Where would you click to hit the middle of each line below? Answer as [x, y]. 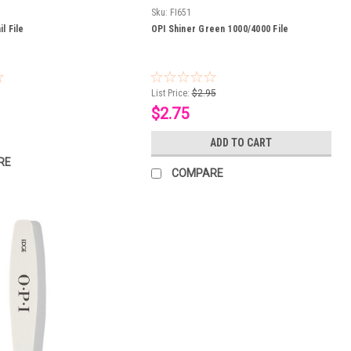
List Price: [170, 94]
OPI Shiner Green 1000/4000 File [220, 29]
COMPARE [197, 174]
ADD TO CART [241, 143]
